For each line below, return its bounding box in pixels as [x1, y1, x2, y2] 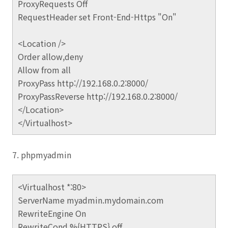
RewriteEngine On [18, 207, 86, 219]
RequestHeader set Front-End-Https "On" [18, 11, 177, 23]
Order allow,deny [18, 50, 83, 63]
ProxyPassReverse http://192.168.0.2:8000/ [18, 90, 178, 102]
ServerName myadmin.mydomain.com [18, 194, 164, 206]
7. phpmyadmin [12, 149, 71, 161]
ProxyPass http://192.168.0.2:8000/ [18, 77, 148, 89]
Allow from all [18, 64, 71, 76]
